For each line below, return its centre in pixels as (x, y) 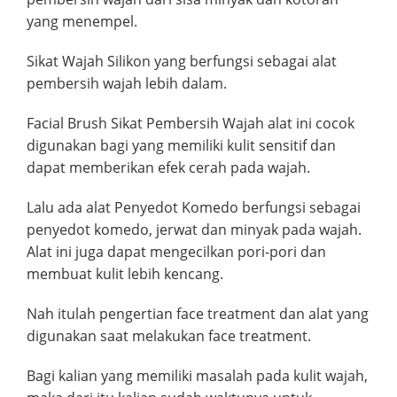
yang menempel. (82, 21)
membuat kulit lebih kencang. (125, 273)
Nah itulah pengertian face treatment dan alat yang (198, 313)
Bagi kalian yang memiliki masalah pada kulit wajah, (197, 375)
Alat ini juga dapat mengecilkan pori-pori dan (176, 251)
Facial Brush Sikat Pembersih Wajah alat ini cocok (191, 123)
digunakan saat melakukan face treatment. (169, 335)
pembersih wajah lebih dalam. (127, 83)
